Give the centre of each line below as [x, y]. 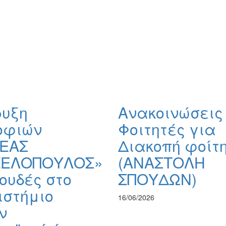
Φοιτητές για [167, 129]
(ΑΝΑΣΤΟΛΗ [162, 162]
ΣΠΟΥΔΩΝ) [157, 179]
